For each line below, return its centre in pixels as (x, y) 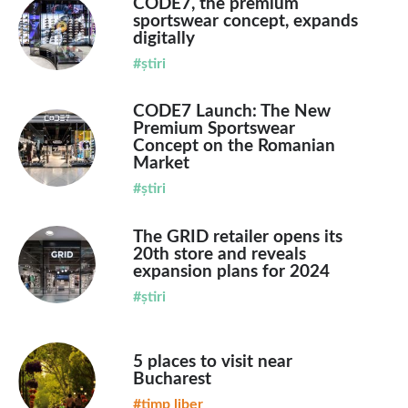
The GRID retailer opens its (237, 237)
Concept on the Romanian (234, 146)
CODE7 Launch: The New (231, 111)
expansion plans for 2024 (231, 271)
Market (161, 163)
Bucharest (172, 379)
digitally (163, 38)
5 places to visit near (212, 362)
